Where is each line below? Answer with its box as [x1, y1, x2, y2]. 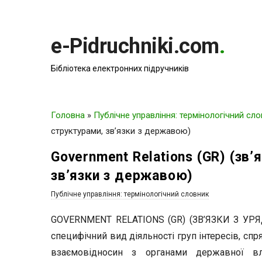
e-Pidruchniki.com [51, 34, 219, 58]
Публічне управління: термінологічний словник [51, 190, 209, 198]
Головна [51, 110, 85, 120]
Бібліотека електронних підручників [51, 64, 189, 73]
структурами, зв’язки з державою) [51, 126, 191, 136]
